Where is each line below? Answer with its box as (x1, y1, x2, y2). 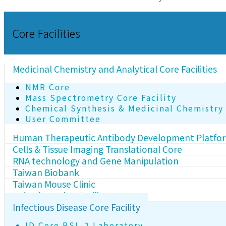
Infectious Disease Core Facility (13, 200, 140, 213)
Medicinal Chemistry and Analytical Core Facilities (13, 63, 217, 76)
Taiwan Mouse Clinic (13, 177, 95, 190)
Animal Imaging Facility (13, 189, 107, 202)
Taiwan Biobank (13, 165, 79, 179)
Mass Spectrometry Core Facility (25, 92, 177, 104)
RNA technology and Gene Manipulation (13, 154, 179, 167)
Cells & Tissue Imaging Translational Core (13, 142, 182, 155)
